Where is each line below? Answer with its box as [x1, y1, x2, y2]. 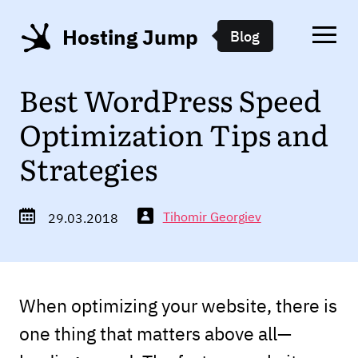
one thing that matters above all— [18, 320, 292, 345]
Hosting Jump [62, 20, 198, 51]
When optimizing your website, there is [18, 292, 337, 317]
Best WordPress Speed [18, 88, 321, 117]
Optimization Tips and [18, 122, 328, 152]
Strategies [18, 157, 157, 186]
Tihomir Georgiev [162, 207, 261, 225]
